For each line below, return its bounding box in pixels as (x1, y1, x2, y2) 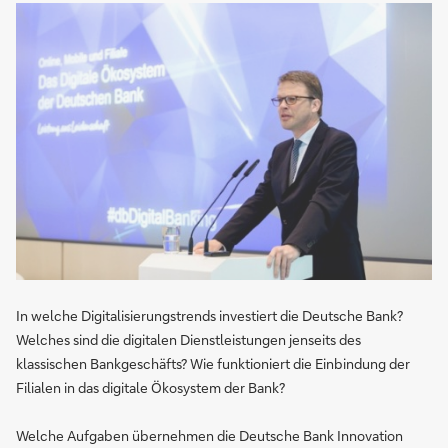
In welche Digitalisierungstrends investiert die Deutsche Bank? (16, 306, 403, 326)
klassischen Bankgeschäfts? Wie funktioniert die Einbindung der (16, 354, 410, 374)
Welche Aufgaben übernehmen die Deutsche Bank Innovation (16, 426, 403, 446)
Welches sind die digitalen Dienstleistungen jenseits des (16, 330, 361, 350)
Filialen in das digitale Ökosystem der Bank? (16, 378, 285, 398)
